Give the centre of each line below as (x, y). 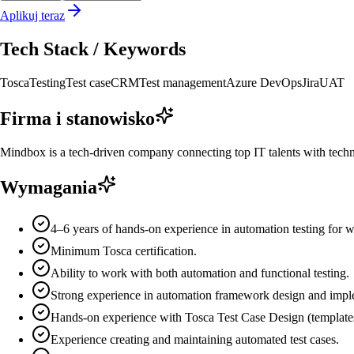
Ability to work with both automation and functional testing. (200, 273)
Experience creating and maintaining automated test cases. (195, 340)
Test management (183, 82)
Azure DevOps (264, 82)
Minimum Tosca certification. (124, 251)
